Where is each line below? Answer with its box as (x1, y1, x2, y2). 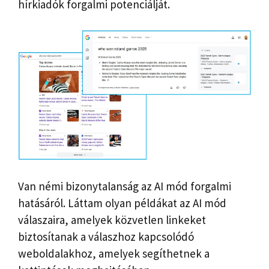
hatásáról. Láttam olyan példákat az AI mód (18, 195, 226, 210)
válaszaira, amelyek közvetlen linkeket (18, 212, 206, 227)
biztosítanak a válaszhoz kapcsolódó (18, 229, 194, 244)
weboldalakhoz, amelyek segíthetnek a (18, 246, 210, 261)
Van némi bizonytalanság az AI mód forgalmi (18, 178, 231, 193)
